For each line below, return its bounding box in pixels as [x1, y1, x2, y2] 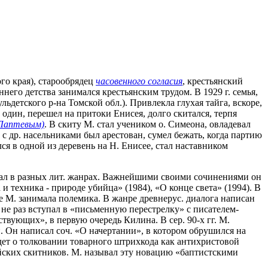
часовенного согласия [96, 75, 182, 86]
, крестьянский [182, 75, 243, 86]
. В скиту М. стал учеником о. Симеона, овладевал [44, 118, 251, 129]
